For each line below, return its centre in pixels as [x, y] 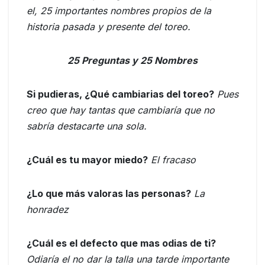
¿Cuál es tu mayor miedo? [87, 160]
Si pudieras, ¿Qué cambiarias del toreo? [120, 94]
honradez [48, 210]
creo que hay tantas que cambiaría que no [121, 110]
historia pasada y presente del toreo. [109, 27]
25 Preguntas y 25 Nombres [132, 61]
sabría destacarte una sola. [87, 126]
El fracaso [173, 160]
